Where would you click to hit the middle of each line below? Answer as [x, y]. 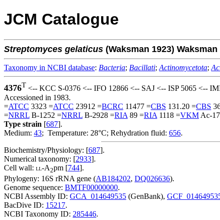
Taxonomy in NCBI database [49, 67]
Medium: [19, 133]
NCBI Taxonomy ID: [38, 214]
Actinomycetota [183, 67]
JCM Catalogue [61, 19]
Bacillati [142, 67]
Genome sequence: [34, 188]
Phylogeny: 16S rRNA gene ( [50, 179]
